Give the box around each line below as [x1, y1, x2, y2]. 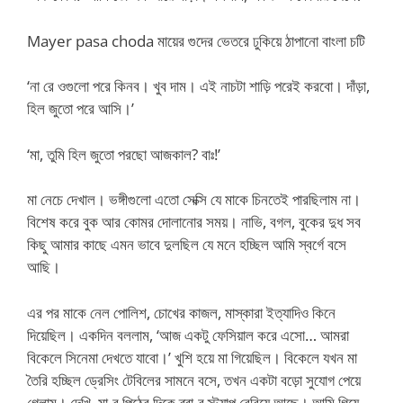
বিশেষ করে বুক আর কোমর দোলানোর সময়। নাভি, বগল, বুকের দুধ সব [27, 211, 361, 232]
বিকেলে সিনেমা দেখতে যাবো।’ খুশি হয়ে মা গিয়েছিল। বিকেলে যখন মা [27, 346, 357, 368]
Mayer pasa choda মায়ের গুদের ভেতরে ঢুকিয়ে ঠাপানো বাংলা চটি [27, 30, 365, 51]
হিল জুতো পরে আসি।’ [27, 98, 134, 119]
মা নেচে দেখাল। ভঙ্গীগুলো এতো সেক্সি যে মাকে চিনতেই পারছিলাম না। [27, 189, 361, 210]
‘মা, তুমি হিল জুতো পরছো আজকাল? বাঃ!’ [27, 143, 220, 165]
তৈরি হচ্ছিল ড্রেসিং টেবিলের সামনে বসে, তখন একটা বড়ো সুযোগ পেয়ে [27, 369, 361, 390]
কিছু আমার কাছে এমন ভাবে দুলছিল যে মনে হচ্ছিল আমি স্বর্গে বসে [27, 234, 346, 255]
